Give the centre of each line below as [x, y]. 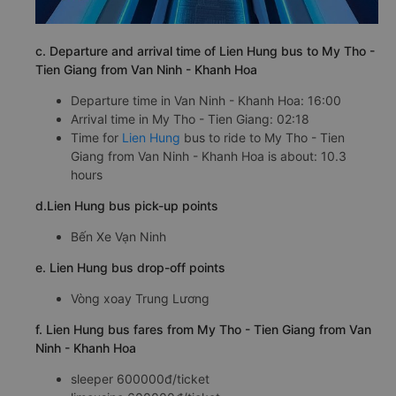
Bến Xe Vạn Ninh [118, 237]
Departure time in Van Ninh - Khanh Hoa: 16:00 [206, 101]
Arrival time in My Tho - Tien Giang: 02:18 [190, 119]
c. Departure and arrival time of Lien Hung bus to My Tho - [205, 51]
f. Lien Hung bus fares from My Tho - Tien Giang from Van [203, 330]
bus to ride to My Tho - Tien [263, 138]
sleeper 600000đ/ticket [140, 379]
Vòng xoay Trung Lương [140, 299]
